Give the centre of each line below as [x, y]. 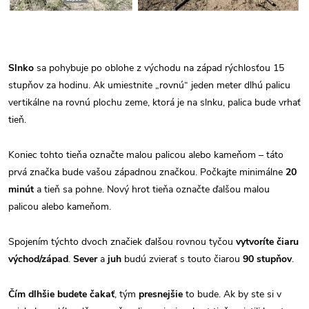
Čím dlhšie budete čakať [61, 295]
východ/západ [38, 259]
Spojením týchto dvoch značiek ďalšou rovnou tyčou [121, 242]
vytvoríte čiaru [266, 242]
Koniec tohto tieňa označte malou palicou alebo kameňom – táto [146, 155]
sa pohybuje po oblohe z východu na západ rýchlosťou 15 [159, 68]
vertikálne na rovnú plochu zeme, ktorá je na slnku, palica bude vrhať [154, 103]
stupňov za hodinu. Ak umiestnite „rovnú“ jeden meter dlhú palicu [149, 86]
